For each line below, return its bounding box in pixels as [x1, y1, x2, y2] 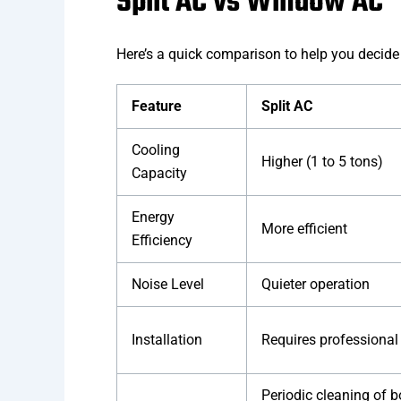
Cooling [132, 141, 180, 159]
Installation [132, 331, 202, 349]
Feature [132, 98, 182, 115]
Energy [132, 209, 175, 226]
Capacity [132, 165, 187, 183]
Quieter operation [261, 276, 370, 294]
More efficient [261, 220, 347, 238]
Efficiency [132, 232, 192, 250]
